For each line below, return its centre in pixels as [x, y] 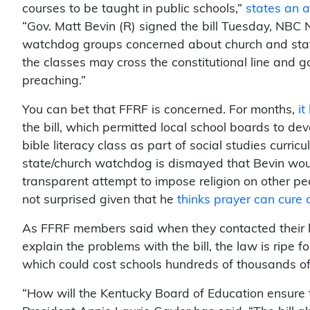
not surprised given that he [100, 200]
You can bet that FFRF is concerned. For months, [160, 110]
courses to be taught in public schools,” [134, 9]
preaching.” [56, 81]
